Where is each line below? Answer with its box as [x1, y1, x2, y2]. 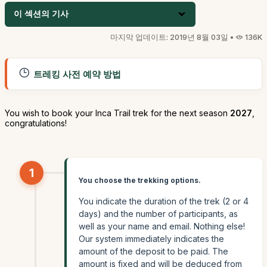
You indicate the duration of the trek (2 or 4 [79, 195, 249, 206]
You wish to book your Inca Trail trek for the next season [5, 108, 230, 118]
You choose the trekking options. [79, 175, 201, 185]
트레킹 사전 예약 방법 [31, 69, 121, 80]
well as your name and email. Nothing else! [79, 221, 245, 231]
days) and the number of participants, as [79, 208, 238, 219]
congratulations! [5, 118, 67, 128]
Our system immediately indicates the [79, 233, 224, 244]
